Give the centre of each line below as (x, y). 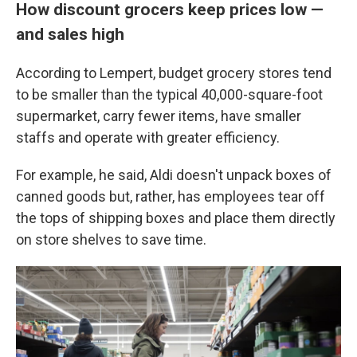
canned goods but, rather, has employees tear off (171, 197)
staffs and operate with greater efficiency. (148, 138)
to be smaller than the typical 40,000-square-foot (169, 95)
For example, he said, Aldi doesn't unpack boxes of (174, 175)
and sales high (70, 34)
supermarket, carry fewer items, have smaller (159, 116)
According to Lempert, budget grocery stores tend (174, 73)
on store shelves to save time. (111, 240)
